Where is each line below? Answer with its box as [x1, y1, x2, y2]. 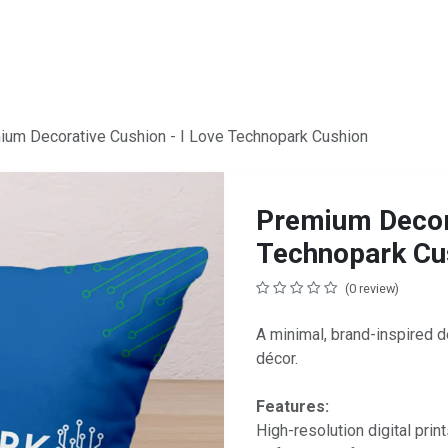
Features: [256, 397, 329, 416]
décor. [256, 349, 298, 368]
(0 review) [345, 281, 399, 296]
